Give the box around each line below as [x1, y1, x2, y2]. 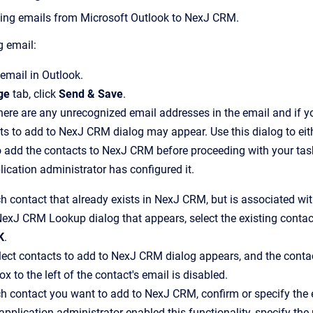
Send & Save [59, 87, 123, 101]
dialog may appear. [110, 125, 208, 138]
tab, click [10, 87, 59, 101]
